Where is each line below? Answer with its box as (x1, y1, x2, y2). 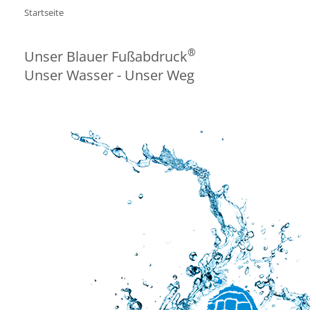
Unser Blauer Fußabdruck (24, 46, 188, 66)
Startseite (24, 6, 64, 19)
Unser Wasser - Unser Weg (24, 65, 194, 84)
